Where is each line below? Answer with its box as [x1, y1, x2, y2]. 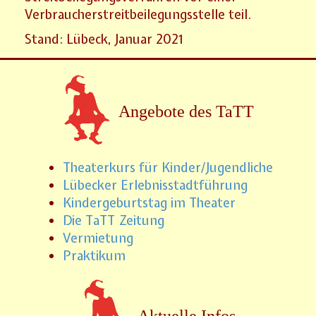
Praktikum [63, 247, 126, 265]
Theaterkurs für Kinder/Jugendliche [63, 159, 273, 177]
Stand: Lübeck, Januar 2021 [25, 30, 183, 48]
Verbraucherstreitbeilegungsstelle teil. [25, 5, 252, 23]
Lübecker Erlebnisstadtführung [63, 176, 248, 195]
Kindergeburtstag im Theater [63, 194, 236, 212]
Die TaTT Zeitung [63, 212, 164, 230]
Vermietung [63, 229, 133, 248]
